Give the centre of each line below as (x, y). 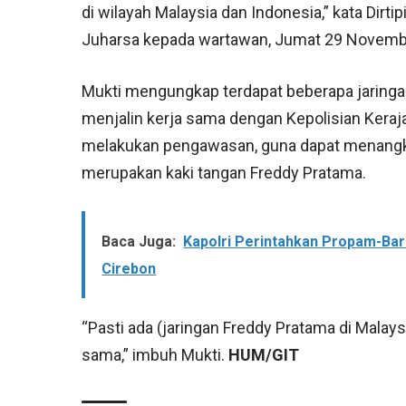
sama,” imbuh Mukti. (155, 355)
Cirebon (129, 269)
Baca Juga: (139, 242)
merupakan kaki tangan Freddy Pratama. (224, 173)
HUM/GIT (264, 355)
